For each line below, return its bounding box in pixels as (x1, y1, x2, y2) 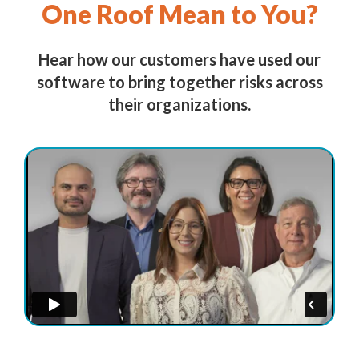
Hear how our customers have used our (38, 50, 321, 70)
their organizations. (108, 95, 251, 115)
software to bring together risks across (36, 72, 323, 92)
